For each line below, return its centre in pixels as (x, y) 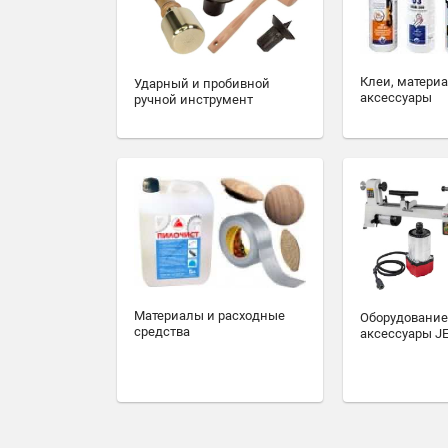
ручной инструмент (193, 99)
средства (162, 332)
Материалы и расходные (209, 316)
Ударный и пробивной (202, 83)
